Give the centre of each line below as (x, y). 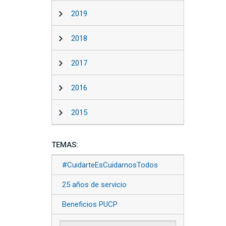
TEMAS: (65, 145)
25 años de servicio (94, 185)
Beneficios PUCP (90, 204)
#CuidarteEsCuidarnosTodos (110, 165)
